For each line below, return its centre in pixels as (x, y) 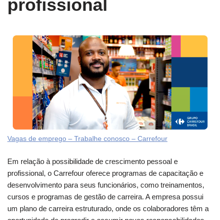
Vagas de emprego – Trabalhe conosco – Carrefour (87, 138)
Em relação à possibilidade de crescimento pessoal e (93, 161)
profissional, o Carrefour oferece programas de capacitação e (105, 173)
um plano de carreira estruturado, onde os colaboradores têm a (108, 208)
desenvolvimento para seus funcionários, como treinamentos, (106, 185)
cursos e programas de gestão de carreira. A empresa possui (105, 196)
